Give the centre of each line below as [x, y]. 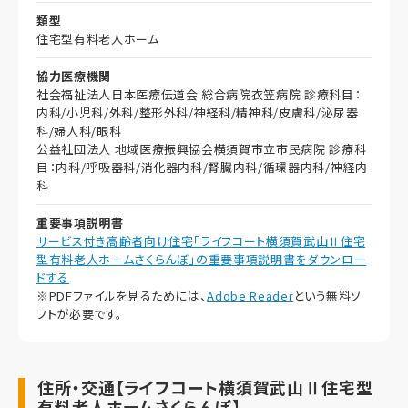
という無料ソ [328, 296]
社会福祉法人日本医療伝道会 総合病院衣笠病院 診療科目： [199, 95]
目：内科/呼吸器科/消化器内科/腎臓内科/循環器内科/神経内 [202, 168]
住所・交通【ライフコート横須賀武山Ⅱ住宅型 [205, 388]
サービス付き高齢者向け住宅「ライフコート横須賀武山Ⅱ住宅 [201, 241]
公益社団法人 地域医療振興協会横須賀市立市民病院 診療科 [202, 149]
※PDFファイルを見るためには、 [122, 296]
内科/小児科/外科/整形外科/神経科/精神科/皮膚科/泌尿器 [198, 113]
